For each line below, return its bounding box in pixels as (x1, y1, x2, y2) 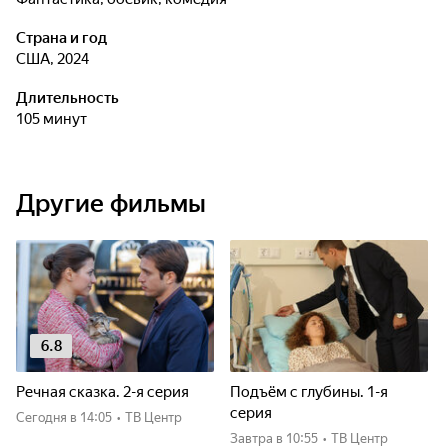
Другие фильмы (16, 189, 206, 218)
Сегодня (25, 410, 67, 425)
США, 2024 (26, 50, 89, 68)
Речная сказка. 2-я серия (16, 383, 189, 401)
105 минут (24, 110, 87, 128)
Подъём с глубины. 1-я (230, 383, 388, 401)
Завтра (238, 431, 273, 446)
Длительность (16, 89, 119, 107)
